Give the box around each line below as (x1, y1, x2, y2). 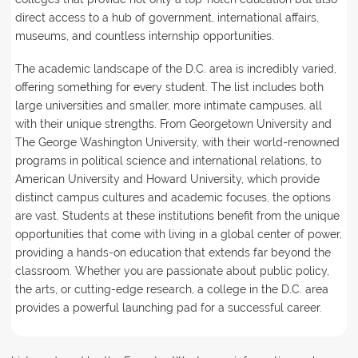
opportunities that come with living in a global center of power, (14, 228, 342, 241)
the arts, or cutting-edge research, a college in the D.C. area (14, 283, 328, 296)
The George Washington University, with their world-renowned (14, 136, 340, 149)
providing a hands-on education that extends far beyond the (14, 246, 331, 260)
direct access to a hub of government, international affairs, (14, 11, 319, 25)
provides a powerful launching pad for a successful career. (14, 301, 322, 315)
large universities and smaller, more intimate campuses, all (14, 99, 322, 113)
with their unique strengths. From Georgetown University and (14, 117, 332, 131)
